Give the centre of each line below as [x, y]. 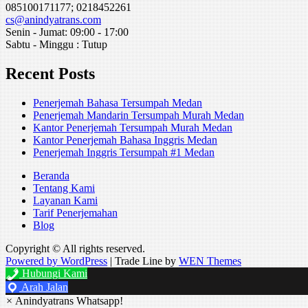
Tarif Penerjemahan [75, 212]
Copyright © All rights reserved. [75, 248]
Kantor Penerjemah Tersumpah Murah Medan [133, 127]
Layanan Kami [65, 200]
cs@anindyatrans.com [53, 19]
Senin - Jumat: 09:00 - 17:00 [67, 32]
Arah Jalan [44, 287]
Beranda [51, 175]
